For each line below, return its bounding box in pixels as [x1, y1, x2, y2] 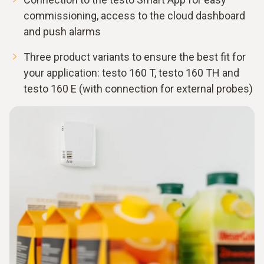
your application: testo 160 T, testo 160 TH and [24, 67, 239, 80]
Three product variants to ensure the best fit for [24, 51, 246, 64]
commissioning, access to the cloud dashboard [24, 9, 245, 22]
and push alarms [24, 25, 101, 38]
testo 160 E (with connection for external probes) [24, 82, 253, 95]
